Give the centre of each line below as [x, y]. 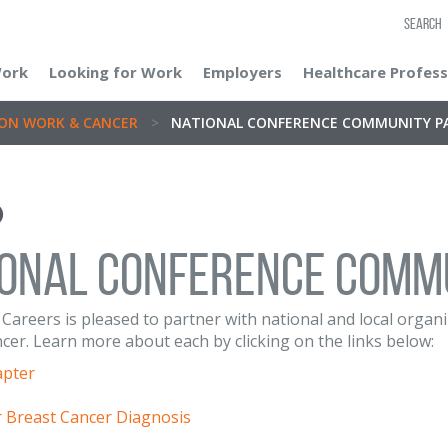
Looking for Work [115, 72]
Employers [242, 72]
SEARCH [423, 23]
